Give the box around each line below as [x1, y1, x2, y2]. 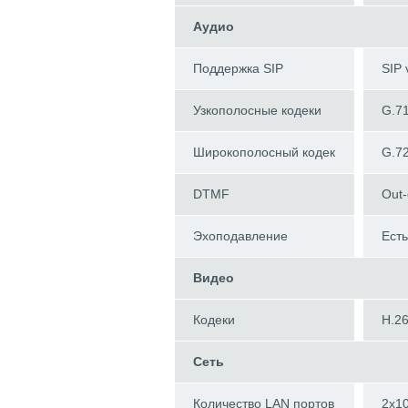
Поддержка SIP [193, 61, 283, 76]
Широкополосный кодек [193, 145, 335, 160]
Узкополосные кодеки [193, 103, 321, 118]
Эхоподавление [193, 229, 288, 244]
